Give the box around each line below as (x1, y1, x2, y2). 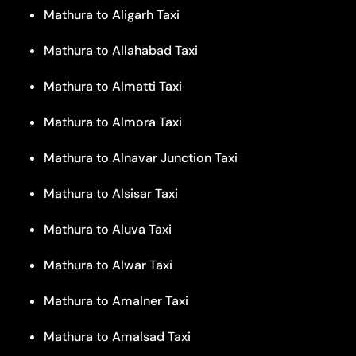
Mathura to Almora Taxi (44, 113, 182, 130)
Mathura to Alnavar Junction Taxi (44, 149, 238, 166)
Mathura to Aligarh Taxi (44, 6, 180, 23)
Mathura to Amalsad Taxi (44, 327, 191, 345)
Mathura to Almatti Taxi (44, 77, 182, 95)
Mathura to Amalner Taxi (44, 292, 188, 309)
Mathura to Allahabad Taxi (44, 41, 198, 59)
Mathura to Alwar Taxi (44, 256, 172, 273)
